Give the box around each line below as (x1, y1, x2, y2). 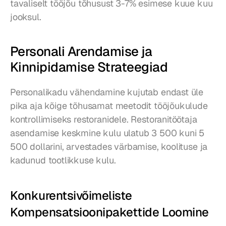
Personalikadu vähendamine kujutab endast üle (10, 86, 204, 98)
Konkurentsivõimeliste (10, 188, 132, 204)
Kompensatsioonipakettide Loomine (10, 204, 209, 220)
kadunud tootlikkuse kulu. (10, 154, 116, 166)
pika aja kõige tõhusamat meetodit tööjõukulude (10, 100, 208, 112)
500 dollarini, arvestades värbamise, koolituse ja (10, 141, 208, 153)
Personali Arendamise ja (10, 43, 152, 61)
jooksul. (10, 11, 41, 23)
